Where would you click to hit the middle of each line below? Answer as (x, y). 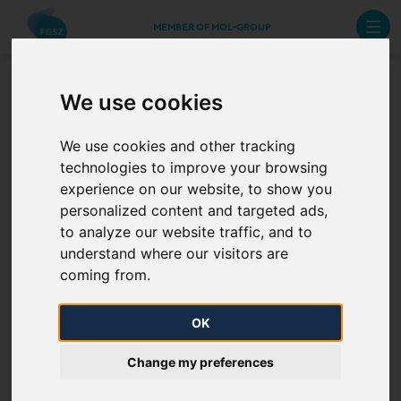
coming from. (106, 274)
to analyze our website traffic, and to (187, 231)
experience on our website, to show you (196, 188)
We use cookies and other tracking (178, 145)
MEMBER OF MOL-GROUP (212, 26)
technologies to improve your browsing (194, 167)
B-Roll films (200, 120)
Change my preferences (200, 362)
